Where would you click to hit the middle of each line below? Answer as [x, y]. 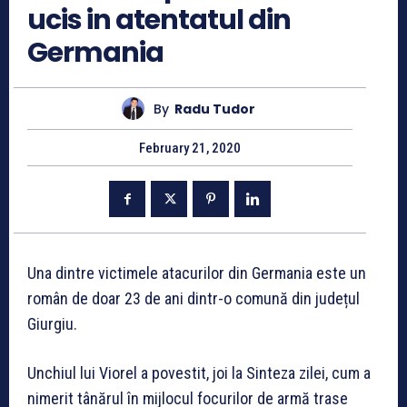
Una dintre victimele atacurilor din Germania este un [197, 273]
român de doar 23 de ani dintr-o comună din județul [194, 299]
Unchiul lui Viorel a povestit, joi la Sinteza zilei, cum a [199, 373]
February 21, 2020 [190, 149]
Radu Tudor [215, 109]
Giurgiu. [52, 324]
